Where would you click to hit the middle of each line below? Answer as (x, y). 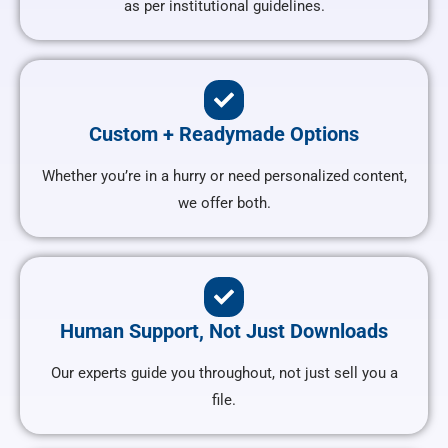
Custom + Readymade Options (224, 134)
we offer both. (224, 203)
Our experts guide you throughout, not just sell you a (224, 373)
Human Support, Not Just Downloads (224, 331)
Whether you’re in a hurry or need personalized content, (224, 176)
